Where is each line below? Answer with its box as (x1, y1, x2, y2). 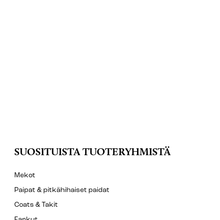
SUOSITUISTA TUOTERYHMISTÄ (14, 145, 170, 158)
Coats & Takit (14, 201, 58, 209)
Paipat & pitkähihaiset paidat (14, 187, 110, 194)
